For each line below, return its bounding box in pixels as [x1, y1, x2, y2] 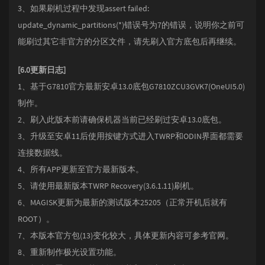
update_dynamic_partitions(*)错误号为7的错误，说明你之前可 [18, 20, 244, 30]
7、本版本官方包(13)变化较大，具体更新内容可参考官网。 [18, 230, 234, 241]
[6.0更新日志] [18, 64, 66, 75]
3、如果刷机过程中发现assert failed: [18, 3, 149, 14]
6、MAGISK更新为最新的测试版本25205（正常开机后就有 [18, 197, 227, 208]
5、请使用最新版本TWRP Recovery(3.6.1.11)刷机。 [18, 180, 199, 191]
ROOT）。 [18, 214, 54, 224]
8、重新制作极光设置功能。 [18, 247, 121, 257]
